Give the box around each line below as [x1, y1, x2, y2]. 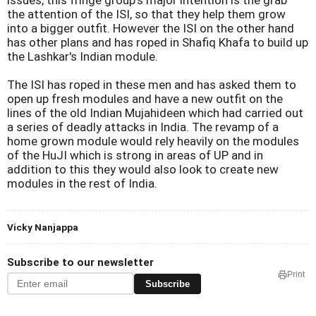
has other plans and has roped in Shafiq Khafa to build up [7, 35, 308, 49]
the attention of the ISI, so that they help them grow [7, 7, 286, 21]
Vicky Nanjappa [7, 221, 78, 233]
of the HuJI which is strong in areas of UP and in [7, 148, 263, 162]
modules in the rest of [7, 176, 128, 190]
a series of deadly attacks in [7, 120, 160, 134]
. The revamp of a [186, 120, 279, 134]
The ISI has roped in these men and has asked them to [7, 78, 296, 92]
